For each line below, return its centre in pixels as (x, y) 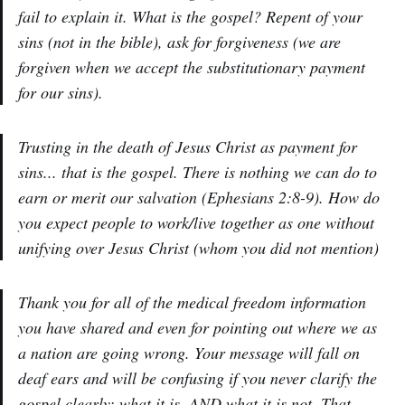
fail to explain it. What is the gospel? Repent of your (190, 16)
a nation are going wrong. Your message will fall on (189, 353)
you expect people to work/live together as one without (196, 222)
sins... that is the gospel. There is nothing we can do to (198, 172)
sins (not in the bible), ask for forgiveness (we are (179, 42)
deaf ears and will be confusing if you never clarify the (198, 378)
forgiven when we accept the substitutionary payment (192, 67)
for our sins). (61, 92)
